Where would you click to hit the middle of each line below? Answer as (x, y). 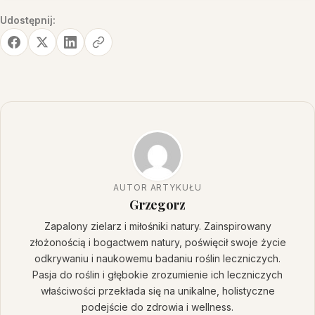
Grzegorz (157, 204)
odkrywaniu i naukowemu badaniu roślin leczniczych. (157, 258)
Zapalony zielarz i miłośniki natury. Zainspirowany (157, 226)
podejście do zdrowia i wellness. (157, 307)
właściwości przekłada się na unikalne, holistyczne (157, 290)
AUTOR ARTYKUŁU (157, 187)
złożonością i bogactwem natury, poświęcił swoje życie (157, 242)
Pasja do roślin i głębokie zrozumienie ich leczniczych (157, 274)
